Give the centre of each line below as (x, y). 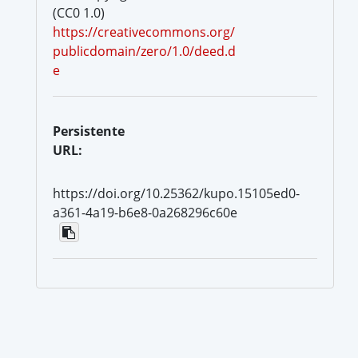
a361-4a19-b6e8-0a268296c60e (145, 212)
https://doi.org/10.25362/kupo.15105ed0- (176, 193)
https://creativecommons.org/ (144, 32)
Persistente (89, 131)
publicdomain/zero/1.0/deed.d (144, 51)
